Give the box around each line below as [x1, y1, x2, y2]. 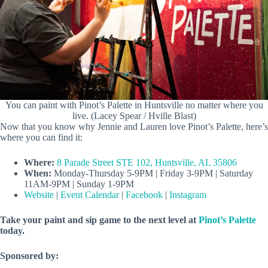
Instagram [169, 189, 206, 200]
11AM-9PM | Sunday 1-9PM [24, 178, 134, 189]
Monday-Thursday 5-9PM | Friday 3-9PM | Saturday [51, 167, 253, 178]
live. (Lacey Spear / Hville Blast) [72, 110, 196, 121]
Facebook [126, 189, 163, 200]
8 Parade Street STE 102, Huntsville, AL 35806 [57, 157, 237, 167]
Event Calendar [60, 189, 119, 200]
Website [24, 189, 54, 200]
